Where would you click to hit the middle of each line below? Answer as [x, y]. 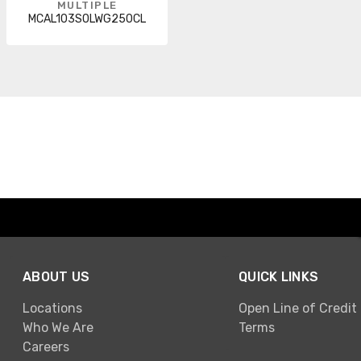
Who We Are [58, 327]
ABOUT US [56, 277]
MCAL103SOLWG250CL [87, 19]
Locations [52, 308]
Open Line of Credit [298, 308]
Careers [46, 346]
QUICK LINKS [279, 277]
